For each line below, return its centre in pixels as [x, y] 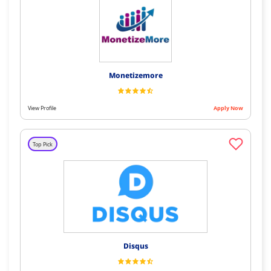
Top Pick [43, 144]
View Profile [42, 108]
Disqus [135, 246]
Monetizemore [135, 76]
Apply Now [228, 108]
